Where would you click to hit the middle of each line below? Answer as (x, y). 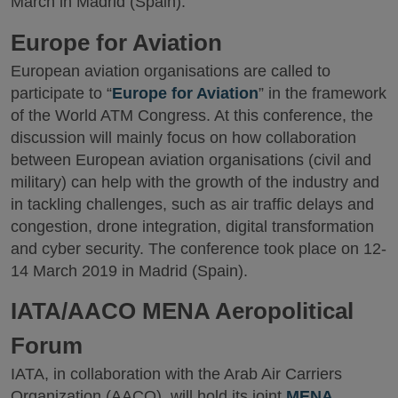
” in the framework (322, 93)
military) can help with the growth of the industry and (195, 182)
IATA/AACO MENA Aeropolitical (182, 311)
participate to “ (61, 93)
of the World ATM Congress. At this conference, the (192, 115)
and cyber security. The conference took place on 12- (199, 248)
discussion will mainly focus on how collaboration (183, 137)
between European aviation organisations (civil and (191, 159)
